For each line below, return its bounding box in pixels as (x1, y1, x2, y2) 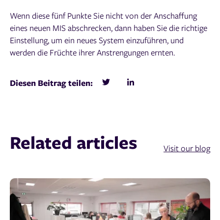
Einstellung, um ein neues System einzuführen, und (10, 34, 184, 46)
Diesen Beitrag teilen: (10, 77, 93, 88)
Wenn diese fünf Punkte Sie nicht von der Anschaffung (10, 9, 197, 21)
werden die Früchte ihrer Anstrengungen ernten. (10, 46, 175, 58)
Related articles (10, 129, 137, 154)
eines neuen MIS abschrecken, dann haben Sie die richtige (10, 22, 207, 33)
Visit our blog (164, 142, 210, 154)
